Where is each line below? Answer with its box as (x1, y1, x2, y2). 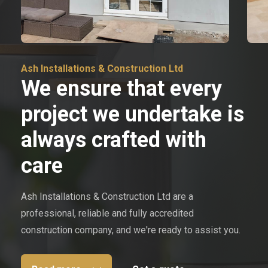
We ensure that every (21, 76, 222, 102)
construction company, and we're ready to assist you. (21, 224, 240, 236)
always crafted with (21, 127, 206, 153)
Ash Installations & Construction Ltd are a (21, 191, 193, 203)
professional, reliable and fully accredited (21, 208, 194, 220)
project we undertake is (21, 102, 244, 127)
